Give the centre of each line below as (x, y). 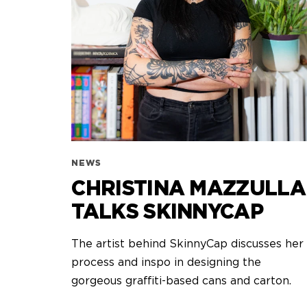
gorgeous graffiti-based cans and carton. (182, 281)
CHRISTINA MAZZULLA (188, 189)
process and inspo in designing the (167, 262)
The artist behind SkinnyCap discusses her (188, 244)
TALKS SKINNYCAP (167, 212)
